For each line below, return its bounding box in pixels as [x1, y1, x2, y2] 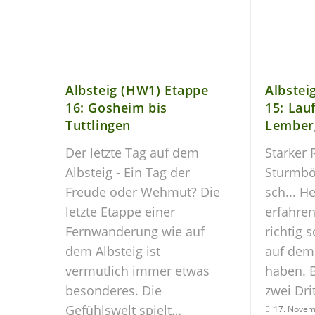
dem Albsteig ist [65, 243, 160, 260]
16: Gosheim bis [65, 99, 167, 117]
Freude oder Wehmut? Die [65, 184, 220, 201]
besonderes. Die [65, 282, 162, 300]
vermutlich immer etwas [65, 262, 210, 280]
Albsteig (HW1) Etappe [65, 82, 209, 99]
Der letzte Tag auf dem [65, 144, 199, 162]
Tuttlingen [65, 117, 131, 134]
